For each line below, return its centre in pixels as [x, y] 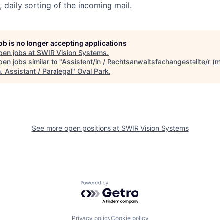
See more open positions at [76, 128]
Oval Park [93, 71]
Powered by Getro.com [123, 185]
